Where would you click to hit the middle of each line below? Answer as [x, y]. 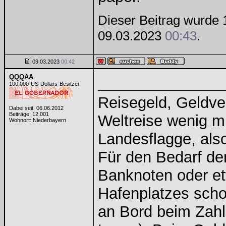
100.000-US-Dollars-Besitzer [44, 84]
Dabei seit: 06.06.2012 [36, 108]
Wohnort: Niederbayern [38, 120]
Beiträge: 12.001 [29, 114]
